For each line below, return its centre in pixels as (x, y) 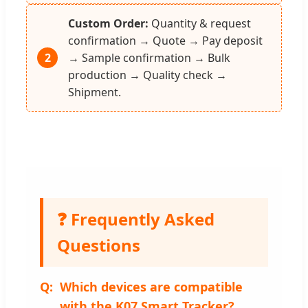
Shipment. (95, 92)
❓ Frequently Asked (136, 219)
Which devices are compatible (151, 286)
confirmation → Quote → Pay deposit (165, 40)
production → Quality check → (147, 75)
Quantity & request (200, 23)
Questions (99, 245)
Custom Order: (108, 23)
